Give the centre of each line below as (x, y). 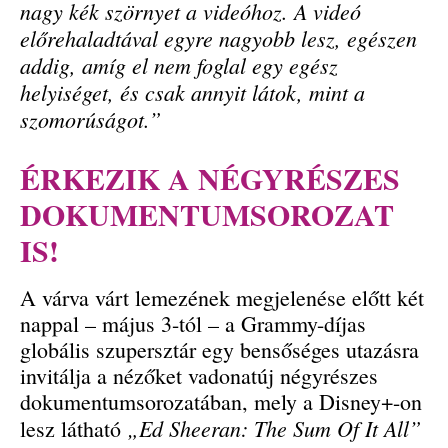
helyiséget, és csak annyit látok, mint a (192, 92)
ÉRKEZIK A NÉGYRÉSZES (210, 178)
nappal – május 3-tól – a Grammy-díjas (193, 324)
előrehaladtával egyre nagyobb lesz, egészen (218, 38)
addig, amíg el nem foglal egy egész (179, 65)
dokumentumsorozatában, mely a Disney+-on (221, 402)
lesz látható (73, 429)
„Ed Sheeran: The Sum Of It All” (274, 428)
